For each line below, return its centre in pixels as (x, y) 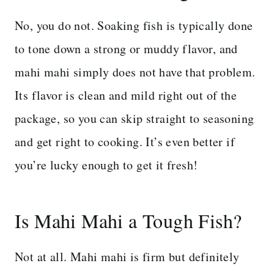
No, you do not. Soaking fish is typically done (134, 26)
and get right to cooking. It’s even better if (125, 142)
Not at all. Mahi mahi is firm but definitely (127, 257)
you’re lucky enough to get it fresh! (106, 165)
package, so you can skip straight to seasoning (135, 119)
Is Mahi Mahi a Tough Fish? (128, 221)
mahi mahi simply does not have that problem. (135, 72)
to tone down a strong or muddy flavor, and (126, 49)
